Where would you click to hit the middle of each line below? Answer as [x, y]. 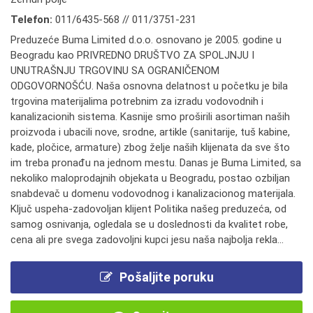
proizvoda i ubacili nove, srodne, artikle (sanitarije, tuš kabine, [150, 132]
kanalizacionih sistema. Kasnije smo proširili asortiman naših [150, 117]
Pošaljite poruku [166, 277]
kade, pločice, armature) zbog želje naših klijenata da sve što [150, 147]
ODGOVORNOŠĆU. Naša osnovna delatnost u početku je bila [149, 86]
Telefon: [33, 20]
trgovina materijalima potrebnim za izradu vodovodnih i [137, 101]
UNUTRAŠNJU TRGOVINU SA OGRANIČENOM [115, 71]
